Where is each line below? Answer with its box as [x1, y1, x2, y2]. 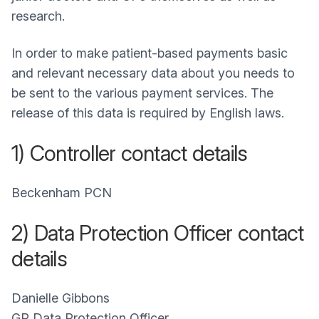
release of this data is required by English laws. [11, 105, 284, 120]
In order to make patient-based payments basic [11, 46, 288, 61]
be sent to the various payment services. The [11, 85, 273, 100]
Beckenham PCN [11, 185, 112, 200]
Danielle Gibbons [11, 291, 110, 305]
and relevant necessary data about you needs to [11, 66, 295, 80]
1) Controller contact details [11, 140, 248, 166]
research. [11, 9, 65, 23]
